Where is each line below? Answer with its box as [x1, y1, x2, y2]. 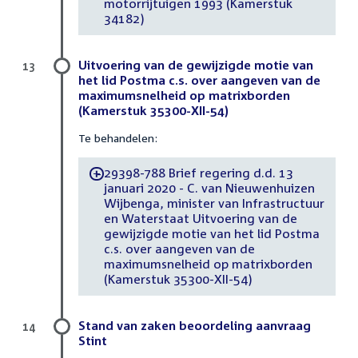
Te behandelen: [78, 130, 157, 145]
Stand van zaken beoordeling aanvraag [78, 317, 311, 332]
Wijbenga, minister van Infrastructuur [103, 196, 324, 211]
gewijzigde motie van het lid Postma [103, 226, 320, 241]
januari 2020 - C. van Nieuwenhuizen [103, 181, 315, 196]
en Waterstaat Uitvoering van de [103, 211, 297, 226]
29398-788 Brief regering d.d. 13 [103, 165, 294, 181]
